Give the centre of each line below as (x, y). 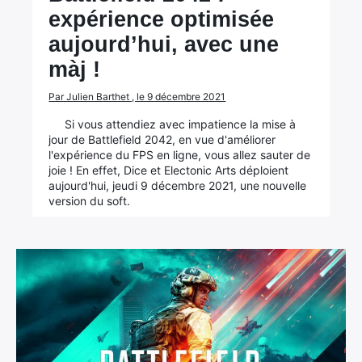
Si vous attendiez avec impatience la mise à (181, 124)
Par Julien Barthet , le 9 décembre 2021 (137, 97)
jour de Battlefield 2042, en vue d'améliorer (162, 139)
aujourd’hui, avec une (164, 44)
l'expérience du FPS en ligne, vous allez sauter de (180, 155)
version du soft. (90, 201)
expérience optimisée (162, 19)
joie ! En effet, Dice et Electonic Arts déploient (169, 170)
